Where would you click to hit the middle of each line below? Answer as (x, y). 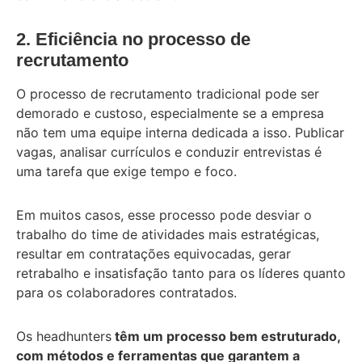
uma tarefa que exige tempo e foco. (128, 171)
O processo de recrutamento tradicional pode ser (168, 93)
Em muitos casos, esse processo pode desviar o (164, 215)
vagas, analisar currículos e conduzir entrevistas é (169, 152)
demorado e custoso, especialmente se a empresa (170, 113)
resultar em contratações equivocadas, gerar (154, 253)
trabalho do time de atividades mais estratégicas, (168, 234)
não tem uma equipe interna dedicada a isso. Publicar (180, 132)
